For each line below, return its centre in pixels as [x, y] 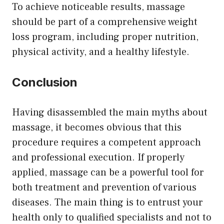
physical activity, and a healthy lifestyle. [101, 52]
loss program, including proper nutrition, [105, 37]
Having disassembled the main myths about [110, 113]
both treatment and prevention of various [104, 188]
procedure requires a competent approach [106, 143]
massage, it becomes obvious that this [97, 128]
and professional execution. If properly [98, 158]
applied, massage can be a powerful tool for [108, 173]
